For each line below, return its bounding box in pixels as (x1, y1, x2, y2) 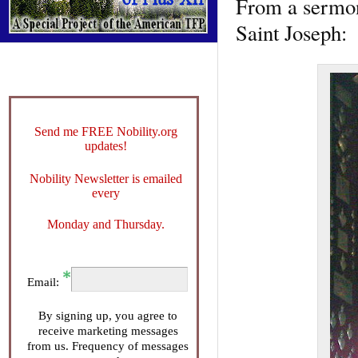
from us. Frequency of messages (27, 339, 189, 352)
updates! (84, 138, 127, 153)
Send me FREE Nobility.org (34, 124, 177, 138)
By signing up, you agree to (38, 308, 177, 322)
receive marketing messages (38, 324, 178, 337)
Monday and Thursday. (46, 217, 165, 231)
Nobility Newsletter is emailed (29, 171, 182, 185)
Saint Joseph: (236, 18, 347, 47)
